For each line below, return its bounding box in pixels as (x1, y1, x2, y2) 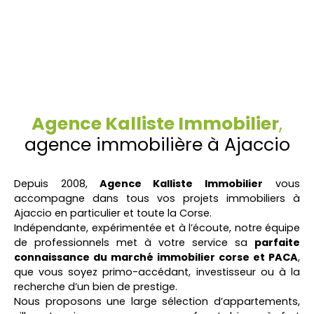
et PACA (253, 250, 298, 264)
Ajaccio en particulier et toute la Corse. (14, 206, 212, 220)
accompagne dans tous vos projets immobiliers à (14, 191, 300, 205)
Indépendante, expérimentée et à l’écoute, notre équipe (14, 221, 300, 235)
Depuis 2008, (14, 177, 88, 191)
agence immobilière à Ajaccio (24, 132, 290, 157)
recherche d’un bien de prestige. (14, 280, 177, 294)
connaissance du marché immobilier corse (14, 250, 253, 264)
